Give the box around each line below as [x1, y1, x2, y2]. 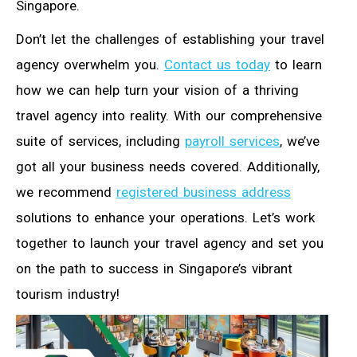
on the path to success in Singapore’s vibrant [16, 261, 292, 277]
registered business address [116, 184, 291, 201]
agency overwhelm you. [16, 57, 164, 73]
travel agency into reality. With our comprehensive [16, 108, 322, 124]
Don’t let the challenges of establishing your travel [16, 31, 324, 48]
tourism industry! [16, 286, 120, 303]
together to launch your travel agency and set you [16, 235, 324, 252]
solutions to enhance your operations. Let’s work [16, 210, 315, 226]
